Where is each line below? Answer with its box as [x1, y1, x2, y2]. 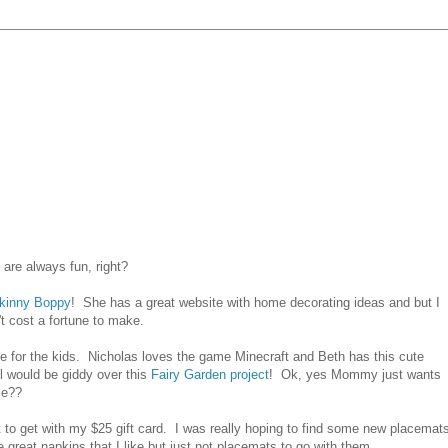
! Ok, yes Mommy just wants [269, 366, 441, 382]
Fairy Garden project [151, 366, 269, 382]
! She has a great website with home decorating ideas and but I [71, 294, 440, 310]
